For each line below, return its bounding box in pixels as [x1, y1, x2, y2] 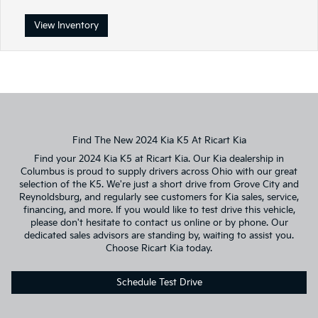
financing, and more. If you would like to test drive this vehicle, [23, 204, 295, 216]
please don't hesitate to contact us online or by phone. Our [30, 217, 288, 229]
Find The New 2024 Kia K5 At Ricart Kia [72, 135, 246, 146]
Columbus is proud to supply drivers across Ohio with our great [21, 166, 297, 177]
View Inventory [34, 20, 99, 31]
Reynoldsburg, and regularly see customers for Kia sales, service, [19, 192, 299, 203]
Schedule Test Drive [116, 277, 202, 288]
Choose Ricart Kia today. [106, 243, 212, 254]
